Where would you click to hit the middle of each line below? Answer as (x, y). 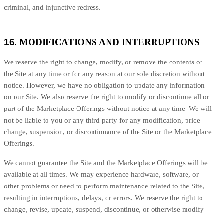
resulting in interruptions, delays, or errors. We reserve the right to (103, 198)
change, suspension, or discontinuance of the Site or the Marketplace (108, 132)
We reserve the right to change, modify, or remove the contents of (103, 62)
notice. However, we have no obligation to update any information (104, 85)
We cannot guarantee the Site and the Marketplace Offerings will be (106, 163)
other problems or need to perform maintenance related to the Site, (104, 186)
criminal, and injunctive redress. (52, 7)
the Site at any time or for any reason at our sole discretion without (104, 74)
